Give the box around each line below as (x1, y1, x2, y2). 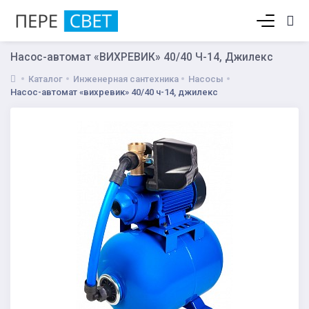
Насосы (188, 73, 224, 84)
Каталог (28, 73, 63, 84)
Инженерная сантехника (72, 73, 179, 84)
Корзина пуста (188, 19, 250, 30)
